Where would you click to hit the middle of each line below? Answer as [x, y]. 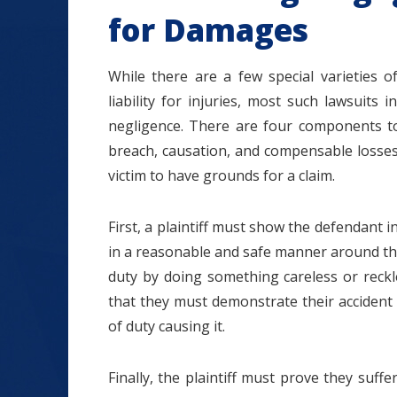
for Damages [208, 30]
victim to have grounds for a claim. [222, 175]
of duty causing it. [167, 326]
